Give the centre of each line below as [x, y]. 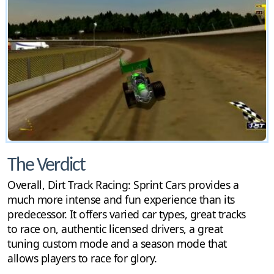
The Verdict [46, 166]
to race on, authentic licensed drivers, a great [115, 229]
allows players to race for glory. [82, 258]
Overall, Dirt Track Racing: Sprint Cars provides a [123, 185]
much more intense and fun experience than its [121, 200]
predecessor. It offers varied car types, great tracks [127, 214]
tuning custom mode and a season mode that [117, 244]
